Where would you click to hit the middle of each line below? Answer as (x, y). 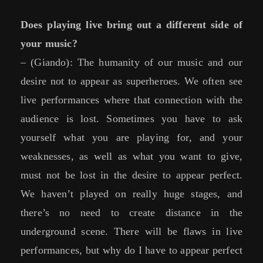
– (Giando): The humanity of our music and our (131, 63)
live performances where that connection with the (131, 100)
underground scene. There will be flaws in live (131, 232)
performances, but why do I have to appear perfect (131, 250)
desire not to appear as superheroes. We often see (131, 81)
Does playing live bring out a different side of (131, 25)
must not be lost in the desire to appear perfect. (131, 175)
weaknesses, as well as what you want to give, (131, 156)
